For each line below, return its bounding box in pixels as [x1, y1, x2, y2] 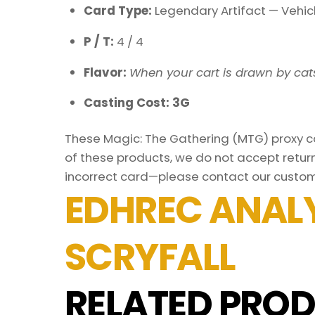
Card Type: [83, 2, 155, 20]
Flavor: [83, 63, 129, 81]
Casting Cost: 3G [83, 94, 190, 112]
